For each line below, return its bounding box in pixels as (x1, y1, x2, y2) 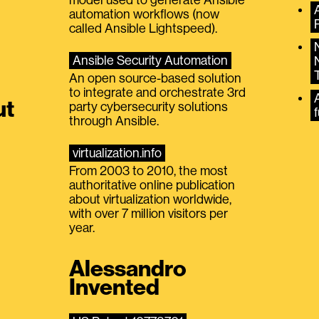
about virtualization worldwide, (69, 192, 232, 206)
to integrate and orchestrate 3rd (69, 85, 246, 99)
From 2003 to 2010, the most (69, 164, 229, 177)
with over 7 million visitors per (69, 206, 229, 220)
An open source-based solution (69, 71, 242, 85)
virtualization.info (73, 146, 162, 159)
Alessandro (69, 257, 187, 281)
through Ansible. (69, 114, 159, 127)
